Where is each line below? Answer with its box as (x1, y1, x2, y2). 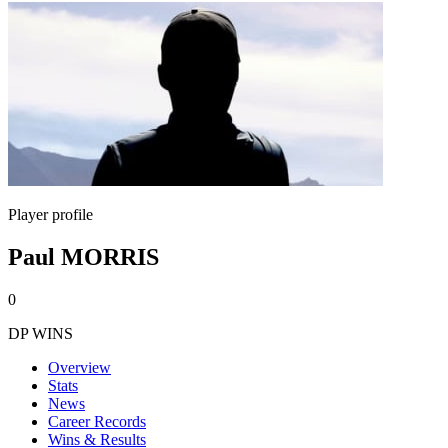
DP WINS (8, 324, 73, 342)
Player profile (8, 206, 93, 223)
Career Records (48, 412, 146, 430)
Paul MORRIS (8, 243, 159, 270)
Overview (48, 358, 111, 376)
